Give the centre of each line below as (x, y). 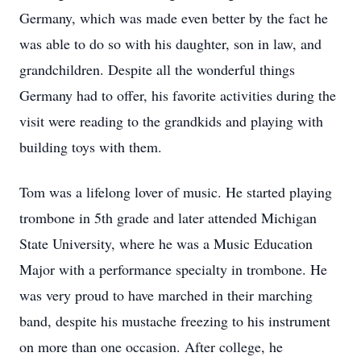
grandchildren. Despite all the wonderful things (157, 69)
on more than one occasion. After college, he (151, 346)
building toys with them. (91, 147)
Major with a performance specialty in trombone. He (173, 269)
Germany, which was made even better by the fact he (174, 18)
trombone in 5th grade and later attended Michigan (168, 218)
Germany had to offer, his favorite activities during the (178, 95)
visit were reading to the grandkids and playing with (171, 121)
